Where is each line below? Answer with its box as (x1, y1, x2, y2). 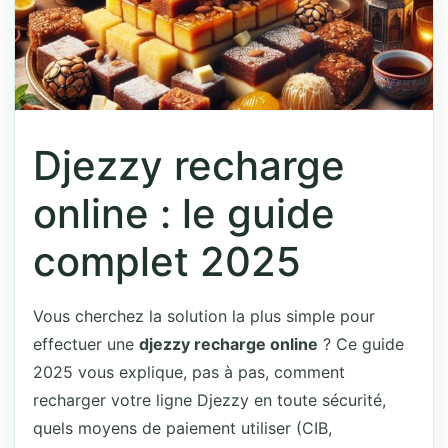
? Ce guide (318, 334, 404, 354)
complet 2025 (33, 237, 301, 286)
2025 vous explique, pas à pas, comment (33, 362, 345, 382)
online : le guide (33, 189, 335, 238)
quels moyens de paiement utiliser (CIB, (33, 418, 332, 438)
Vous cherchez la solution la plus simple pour (33, 306, 375, 326)
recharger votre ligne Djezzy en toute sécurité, (33, 390, 386, 410)
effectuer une (33, 334, 139, 354)
